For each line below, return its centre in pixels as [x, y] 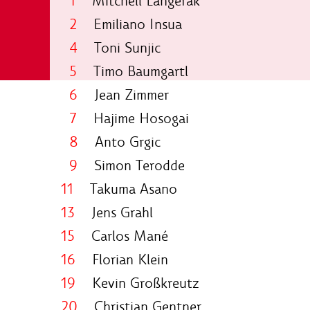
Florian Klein [122, 259]
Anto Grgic [119, 142]
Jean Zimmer [127, 94]
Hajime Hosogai [135, 118]
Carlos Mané [124, 236]
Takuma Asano [125, 189]
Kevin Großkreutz [139, 283]
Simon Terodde [133, 165]
